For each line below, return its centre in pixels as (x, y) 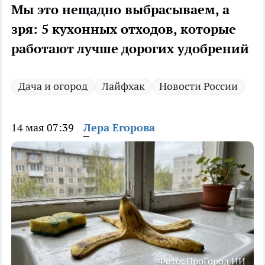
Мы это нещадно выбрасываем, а (120, 10)
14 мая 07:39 (43, 128)
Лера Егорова (119, 128)
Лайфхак (123, 86)
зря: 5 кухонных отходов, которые (124, 29)
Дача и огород (53, 86)
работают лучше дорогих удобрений (130, 49)
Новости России (198, 86)
